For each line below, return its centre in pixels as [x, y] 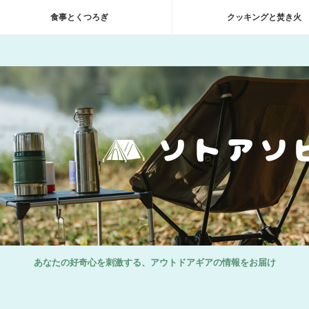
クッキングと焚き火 [265, 17]
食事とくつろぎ [79, 17]
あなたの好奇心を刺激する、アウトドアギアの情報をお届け [154, 262]
